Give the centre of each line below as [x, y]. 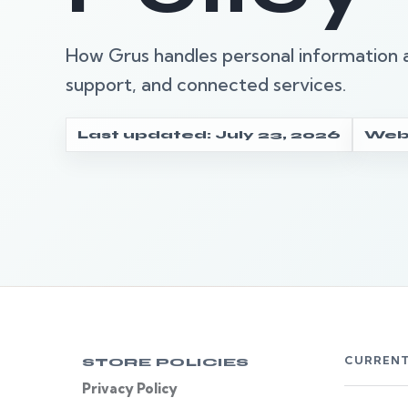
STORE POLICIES [166, 362]
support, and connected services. [206, 84]
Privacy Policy [130, 388]
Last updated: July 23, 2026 [209, 134]
